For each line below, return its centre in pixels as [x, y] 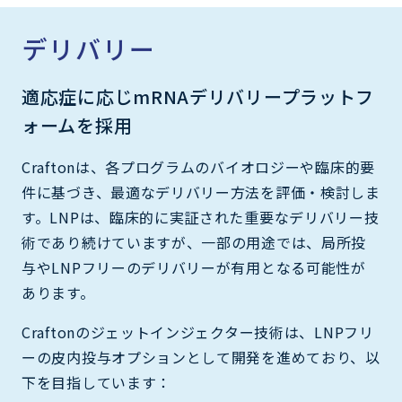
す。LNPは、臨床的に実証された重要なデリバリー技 [201, 217]
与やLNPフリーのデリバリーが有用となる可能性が [194, 267]
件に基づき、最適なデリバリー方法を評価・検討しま [201, 192]
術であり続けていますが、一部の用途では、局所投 [194, 242]
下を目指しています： [96, 382]
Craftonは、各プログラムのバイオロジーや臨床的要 [198, 166]
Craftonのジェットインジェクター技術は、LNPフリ [198, 332]
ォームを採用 [77, 125]
